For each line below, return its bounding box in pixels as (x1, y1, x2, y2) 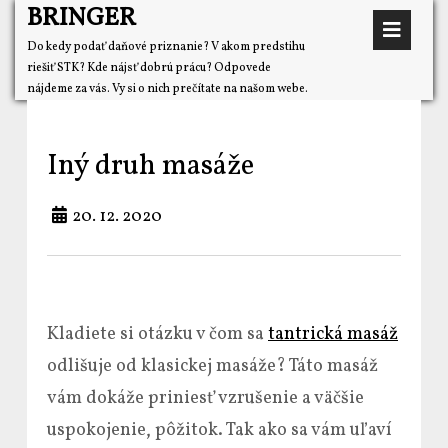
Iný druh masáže (47, 147, 254, 187)
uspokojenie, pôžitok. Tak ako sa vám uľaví (47, 418, 392, 443)
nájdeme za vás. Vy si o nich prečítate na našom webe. (27, 81, 308, 97)
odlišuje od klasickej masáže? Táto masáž (47, 354, 378, 379)
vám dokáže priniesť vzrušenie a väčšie (47, 386, 364, 411)
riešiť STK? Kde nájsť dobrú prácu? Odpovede (27, 60, 271, 76)
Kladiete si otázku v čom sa (47, 322, 268, 347)
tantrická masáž (268, 322, 398, 347)
